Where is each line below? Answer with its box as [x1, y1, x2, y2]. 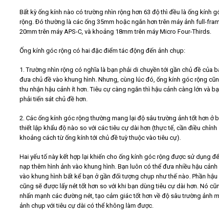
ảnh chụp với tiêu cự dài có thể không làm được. [20, 202, 153, 210]
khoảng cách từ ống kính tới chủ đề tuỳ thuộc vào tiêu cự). [20, 134, 181, 142]
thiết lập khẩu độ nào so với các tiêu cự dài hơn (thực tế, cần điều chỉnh [20, 124, 217, 132]
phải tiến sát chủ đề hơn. [20, 95, 88, 103]
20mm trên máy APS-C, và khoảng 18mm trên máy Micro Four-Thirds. [20, 28, 211, 36]
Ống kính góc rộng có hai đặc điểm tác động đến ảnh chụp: [20, 47, 185, 55]
